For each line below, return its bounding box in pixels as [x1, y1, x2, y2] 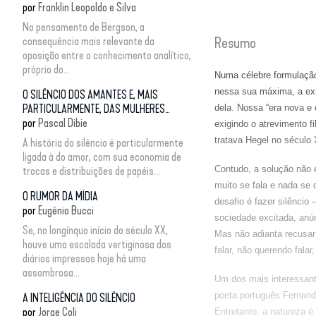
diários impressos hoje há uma [23, 251, 146, 265]
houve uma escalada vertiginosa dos [23, 237, 171, 251]
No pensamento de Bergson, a [23, 20, 145, 34]
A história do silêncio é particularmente [23, 135, 183, 150]
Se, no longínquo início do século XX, [23, 223, 168, 237]
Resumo [214, 34, 256, 51]
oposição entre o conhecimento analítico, [23, 48, 191, 62]
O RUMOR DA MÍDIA [23, 189, 98, 203]
